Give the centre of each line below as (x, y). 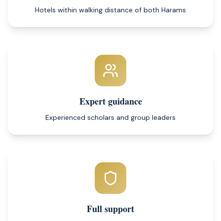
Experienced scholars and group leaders (110, 117)
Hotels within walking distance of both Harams (110, 10)
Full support (110, 209)
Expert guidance (110, 101)
